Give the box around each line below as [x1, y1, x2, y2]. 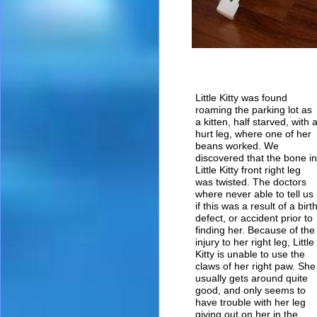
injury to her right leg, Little [195, 236, 314, 248]
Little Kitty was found [195, 92, 287, 103]
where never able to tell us [195, 188, 313, 200]
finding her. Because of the [195, 224, 315, 236]
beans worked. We [195, 140, 279, 151]
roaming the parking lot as [195, 104, 312, 115]
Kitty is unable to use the [195, 248, 305, 260]
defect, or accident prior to [195, 212, 313, 224]
